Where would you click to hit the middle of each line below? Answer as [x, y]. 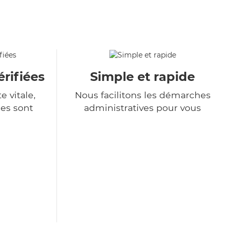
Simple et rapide [142, 77]
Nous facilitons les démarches [142, 95]
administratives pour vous [142, 108]
